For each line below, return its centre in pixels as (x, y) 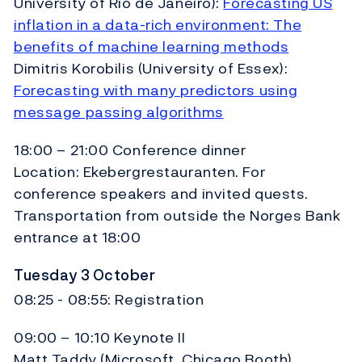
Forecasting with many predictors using (156, 90)
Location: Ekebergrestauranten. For (140, 172)
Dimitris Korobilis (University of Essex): (151, 69)
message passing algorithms (119, 112)
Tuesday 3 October (85, 276)
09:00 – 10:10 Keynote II (100, 337)
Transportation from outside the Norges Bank (177, 216)
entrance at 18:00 (78, 238)
